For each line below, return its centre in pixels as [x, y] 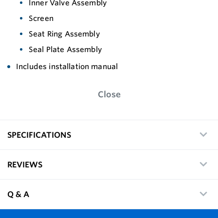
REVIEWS [25, 164]
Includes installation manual [67, 66]
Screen [41, 18]
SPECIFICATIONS [39, 135]
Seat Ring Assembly [64, 34]
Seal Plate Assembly [65, 49]
